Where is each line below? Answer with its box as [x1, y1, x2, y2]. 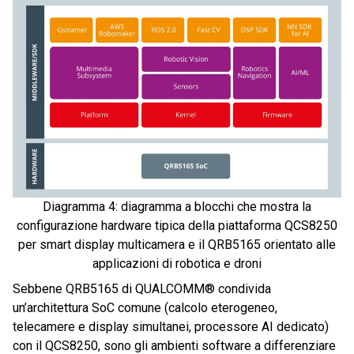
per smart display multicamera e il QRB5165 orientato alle [18, 237, 336, 253]
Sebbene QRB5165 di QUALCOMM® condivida [13, 281, 271, 297]
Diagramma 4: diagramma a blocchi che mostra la [43, 199, 311, 215]
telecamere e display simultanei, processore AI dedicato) [13, 319, 329, 335]
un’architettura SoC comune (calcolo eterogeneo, [13, 300, 277, 316]
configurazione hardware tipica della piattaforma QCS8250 [17, 218, 337, 234]
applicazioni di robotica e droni [92, 256, 262, 272]
